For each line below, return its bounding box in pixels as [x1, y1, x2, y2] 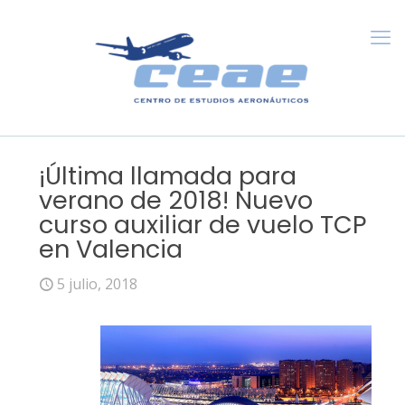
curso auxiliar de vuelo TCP [39, 208, 367, 241]
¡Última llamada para [39, 159, 297, 193]
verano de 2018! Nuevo [39, 184, 313, 217]
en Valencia [39, 232, 183, 266]
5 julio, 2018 [57, 274, 137, 294]
